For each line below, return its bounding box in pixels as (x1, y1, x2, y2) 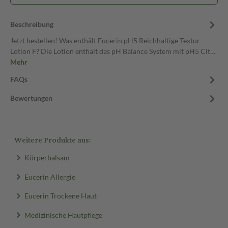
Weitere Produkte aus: (14, 133, 91, 148)
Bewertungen (10, 94, 52, 102)
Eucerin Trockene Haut (24, 191, 97, 200)
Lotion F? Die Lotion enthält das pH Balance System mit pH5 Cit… (10, 47, 215, 55)
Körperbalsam (24, 153, 70, 162)
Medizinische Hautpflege (24, 210, 102, 219)
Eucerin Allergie (24, 172, 75, 181)
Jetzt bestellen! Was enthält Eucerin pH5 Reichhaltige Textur (10, 36, 200, 45)
